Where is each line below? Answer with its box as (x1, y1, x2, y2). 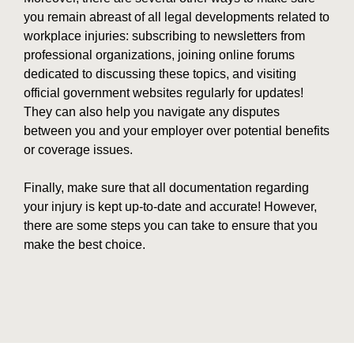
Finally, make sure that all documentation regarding (24, 181, 309, 195)
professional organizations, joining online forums (24, 48, 295, 62)
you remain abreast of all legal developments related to (24, 10, 330, 24)
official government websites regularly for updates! (24, 86, 303, 100)
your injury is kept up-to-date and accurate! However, (24, 200, 317, 214)
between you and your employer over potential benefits (24, 124, 330, 138)
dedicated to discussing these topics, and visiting (24, 67, 296, 81)
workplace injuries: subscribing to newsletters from (24, 29, 305, 43)
